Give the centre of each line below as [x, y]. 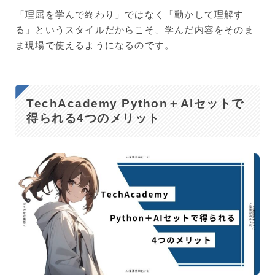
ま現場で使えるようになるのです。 [95, 45]
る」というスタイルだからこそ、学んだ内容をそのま [135, 30]
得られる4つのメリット [93, 118]
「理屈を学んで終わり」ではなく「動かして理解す [130, 14]
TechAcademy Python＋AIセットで [135, 103]
